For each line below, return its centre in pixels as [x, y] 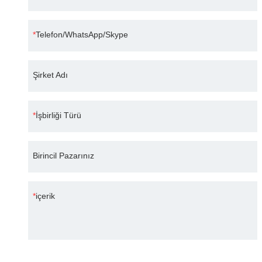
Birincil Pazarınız [63, 156]
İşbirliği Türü [58, 116]
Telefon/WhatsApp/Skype [82, 35]
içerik [45, 196]
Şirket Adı [50, 75]
